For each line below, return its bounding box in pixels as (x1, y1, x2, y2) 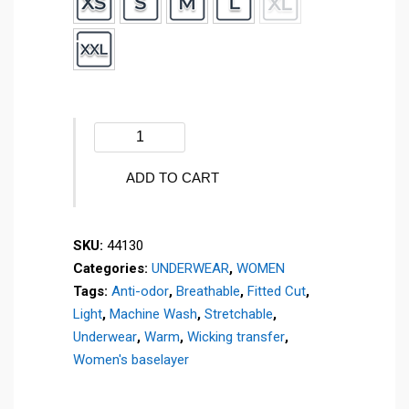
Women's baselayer (73, 351, 189, 368)
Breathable (176, 282, 240, 299)
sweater (93, 215, 144, 232)
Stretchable (204, 305, 273, 322)
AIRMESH (93, 146, 155, 163)
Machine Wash (110, 305, 197, 322)
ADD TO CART (126, 169, 219, 185)
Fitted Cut (247, 282, 306, 299)
